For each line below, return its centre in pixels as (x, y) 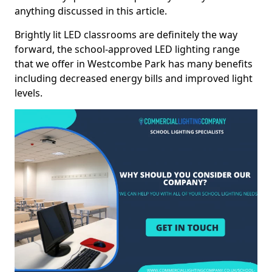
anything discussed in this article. (91, 11)
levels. (29, 93)
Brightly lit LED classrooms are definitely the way (126, 35)
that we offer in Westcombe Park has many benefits (134, 64)
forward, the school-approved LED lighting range (127, 49)
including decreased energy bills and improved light (134, 78)
